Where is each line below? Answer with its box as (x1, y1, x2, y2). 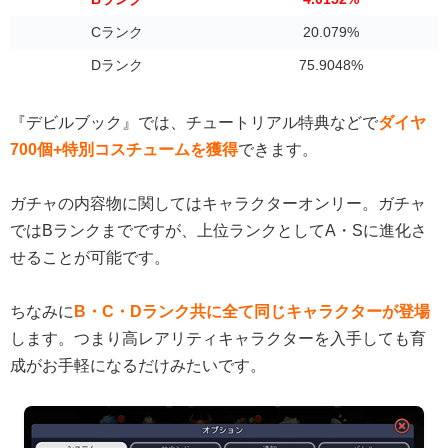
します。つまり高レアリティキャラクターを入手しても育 (10, 330, 426, 348)
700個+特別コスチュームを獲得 (10, 140, 238, 158)
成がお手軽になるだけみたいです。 (10, 357, 266, 375)
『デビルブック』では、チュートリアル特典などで (10, 113, 378, 131)
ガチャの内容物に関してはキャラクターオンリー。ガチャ (10, 195, 426, 212)
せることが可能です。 (10, 249, 170, 266)
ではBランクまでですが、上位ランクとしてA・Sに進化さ (10, 222, 427, 239)
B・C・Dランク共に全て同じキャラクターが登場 (74, 303, 430, 321)
